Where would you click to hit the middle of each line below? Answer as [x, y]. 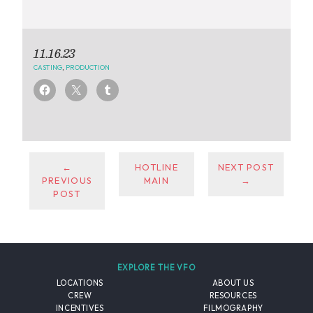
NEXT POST [246, 167]
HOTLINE [156, 167]
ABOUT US [233, 283]
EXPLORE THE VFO [156, 268]
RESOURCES [233, 295]
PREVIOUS [67, 181]
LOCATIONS [80, 283]
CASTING [48, 67]
